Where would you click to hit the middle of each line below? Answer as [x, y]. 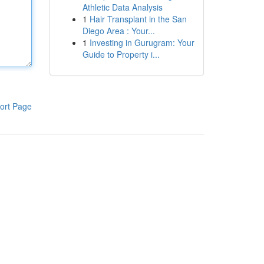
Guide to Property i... [121, 54]
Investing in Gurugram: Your [142, 42]
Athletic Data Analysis [122, 7]
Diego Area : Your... [118, 31]
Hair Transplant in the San [138, 19]
